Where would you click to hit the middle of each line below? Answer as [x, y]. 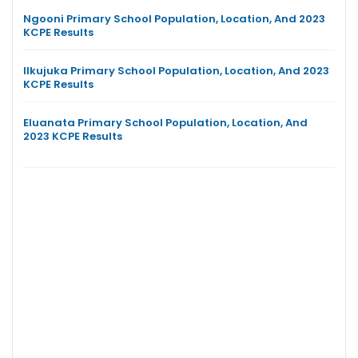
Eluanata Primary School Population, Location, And [165, 122]
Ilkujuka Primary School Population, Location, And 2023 [176, 70]
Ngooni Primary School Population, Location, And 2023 [174, 18]
